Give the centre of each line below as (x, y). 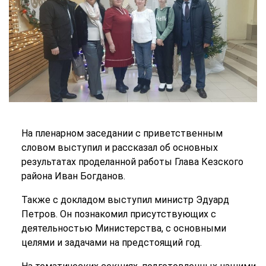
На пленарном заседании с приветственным (122, 134)
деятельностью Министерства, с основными (123, 229)
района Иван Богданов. (73, 176)
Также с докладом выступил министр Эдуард (125, 200)
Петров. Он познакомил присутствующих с (118, 214)
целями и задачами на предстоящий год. (111, 243)
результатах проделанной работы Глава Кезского (132, 162)
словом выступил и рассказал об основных (119, 148)
